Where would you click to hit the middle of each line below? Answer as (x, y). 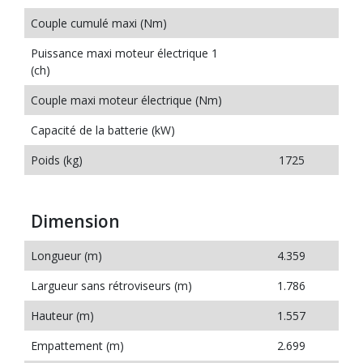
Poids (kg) (57, 160)
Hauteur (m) (62, 316)
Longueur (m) (66, 256)
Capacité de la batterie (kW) (103, 130)
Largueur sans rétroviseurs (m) (111, 286)
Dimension (75, 221)
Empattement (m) (77, 346)
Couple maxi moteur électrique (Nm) (126, 100)
